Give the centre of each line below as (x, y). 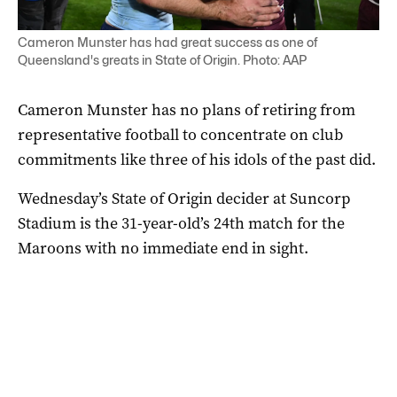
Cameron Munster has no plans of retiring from (187, 109)
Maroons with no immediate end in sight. (163, 248)
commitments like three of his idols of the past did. (197, 159)
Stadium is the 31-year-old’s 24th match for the (181, 223)
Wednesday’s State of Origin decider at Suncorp (184, 198)
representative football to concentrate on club (180, 134)
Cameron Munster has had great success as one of (167, 42)
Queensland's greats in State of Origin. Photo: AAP (162, 59)
